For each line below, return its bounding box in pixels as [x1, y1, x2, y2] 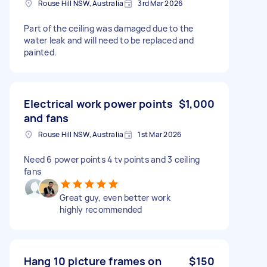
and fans [24, 110, 69, 125]
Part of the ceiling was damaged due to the [24, 22, 194, 34]
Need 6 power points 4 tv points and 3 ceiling [24, 153, 200, 165]
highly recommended [60, 203, 142, 215]
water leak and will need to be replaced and [24, 34, 194, 46]
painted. [24, 46, 57, 58]
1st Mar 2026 [138, 129, 182, 139]
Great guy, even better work [60, 191, 170, 203]
